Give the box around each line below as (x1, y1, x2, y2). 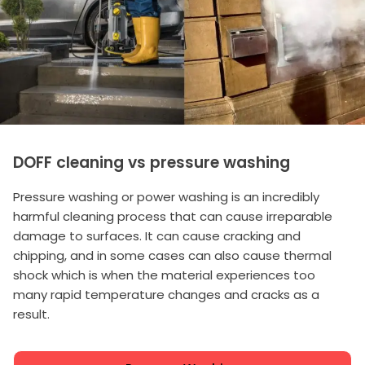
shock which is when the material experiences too (13, 266, 315, 284)
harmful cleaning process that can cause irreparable (13, 208, 332, 226)
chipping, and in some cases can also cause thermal (13, 247, 332, 265)
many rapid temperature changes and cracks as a (13, 286, 319, 304)
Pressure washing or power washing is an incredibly (13, 188, 319, 206)
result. (13, 306, 50, 323)
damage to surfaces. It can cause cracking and (13, 227, 301, 245)
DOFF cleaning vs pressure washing (13, 152, 290, 174)
